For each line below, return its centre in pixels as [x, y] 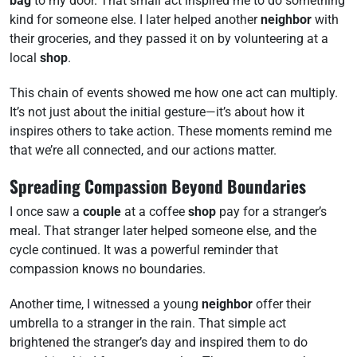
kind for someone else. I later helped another [135, 20]
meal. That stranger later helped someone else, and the [163, 231]
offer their [282, 304]
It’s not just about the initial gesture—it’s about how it [157, 112]
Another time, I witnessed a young [106, 304]
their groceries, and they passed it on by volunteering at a [169, 39]
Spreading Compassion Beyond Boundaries [158, 186]
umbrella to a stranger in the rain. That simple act [148, 323]
